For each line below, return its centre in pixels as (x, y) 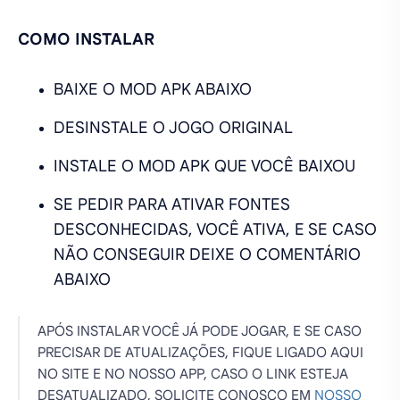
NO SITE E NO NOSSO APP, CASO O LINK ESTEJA (193, 373)
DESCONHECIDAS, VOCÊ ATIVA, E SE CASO (215, 229)
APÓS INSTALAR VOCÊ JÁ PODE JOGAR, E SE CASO (200, 330)
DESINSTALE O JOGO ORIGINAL (173, 128)
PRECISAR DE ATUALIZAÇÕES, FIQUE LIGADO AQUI (200, 352)
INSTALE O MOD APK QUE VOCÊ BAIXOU (204, 166)
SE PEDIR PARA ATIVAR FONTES (172, 204)
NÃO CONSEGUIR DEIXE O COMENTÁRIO (207, 254)
